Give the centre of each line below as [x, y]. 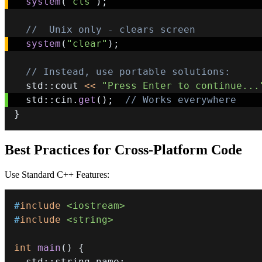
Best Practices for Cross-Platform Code [123, 150]
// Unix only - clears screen [111, 30]
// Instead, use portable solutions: [128, 72]
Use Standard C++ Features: [57, 175]
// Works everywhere [184, 100]
